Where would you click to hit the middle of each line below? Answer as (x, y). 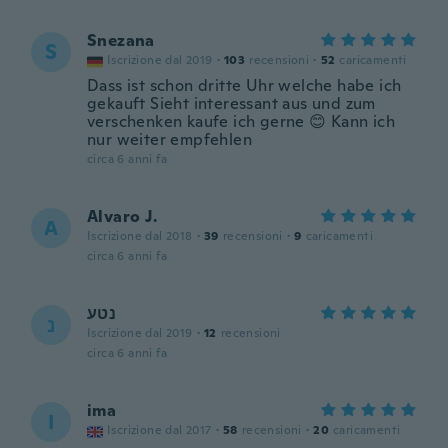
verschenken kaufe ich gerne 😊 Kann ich (241, 121)
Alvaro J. (122, 216)
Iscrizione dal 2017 (159, 430)
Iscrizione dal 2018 (140, 236)
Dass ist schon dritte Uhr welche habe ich (244, 85)
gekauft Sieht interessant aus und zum (231, 103)
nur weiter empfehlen (169, 139)
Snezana (121, 40)
